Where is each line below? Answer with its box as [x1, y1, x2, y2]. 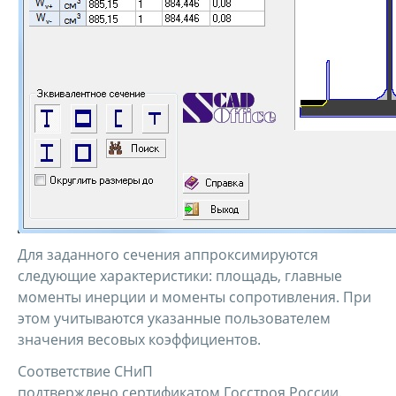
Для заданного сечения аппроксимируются [18, 245, 318, 264]
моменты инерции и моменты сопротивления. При [18, 287, 371, 307]
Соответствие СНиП [18, 362, 153, 381]
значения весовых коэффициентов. [18, 330, 261, 349]
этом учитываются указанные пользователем [18, 308, 331, 328]
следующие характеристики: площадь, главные [18, 266, 342, 286]
